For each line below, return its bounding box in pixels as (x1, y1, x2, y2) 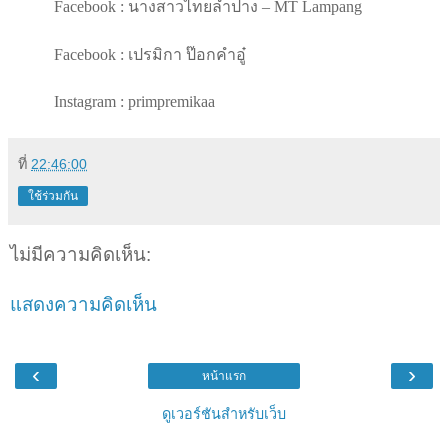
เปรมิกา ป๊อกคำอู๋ (128, 45, 246, 63)
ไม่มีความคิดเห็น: (10, 243, 151, 265)
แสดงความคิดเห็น (10, 294, 157, 316)
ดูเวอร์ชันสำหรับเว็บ (162, 406, 286, 423)
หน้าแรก (202, 369, 246, 384)
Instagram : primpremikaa (54, 93, 215, 111)
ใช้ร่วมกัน (28, 189, 78, 204)
